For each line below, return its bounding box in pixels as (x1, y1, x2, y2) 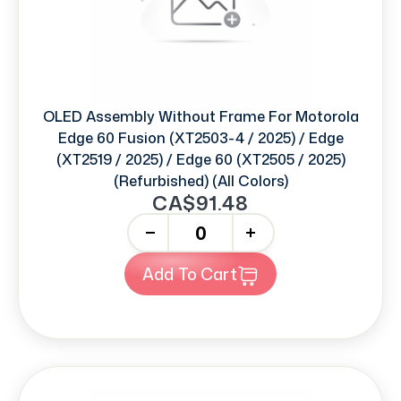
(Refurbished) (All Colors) (113, 171, 288, 192)
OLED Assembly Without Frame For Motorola (42, 107, 359, 127)
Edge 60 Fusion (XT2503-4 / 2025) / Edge (57, 128, 344, 149)
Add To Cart (177, 262, 237, 286)
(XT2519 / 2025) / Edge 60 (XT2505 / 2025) (55, 149, 346, 170)
